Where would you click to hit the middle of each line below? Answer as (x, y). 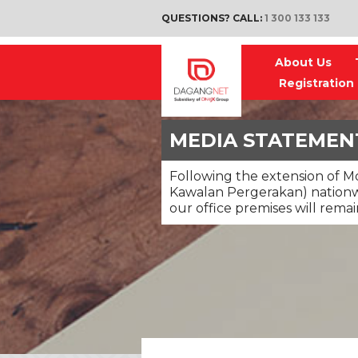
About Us (303, 62)
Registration (316, 83)
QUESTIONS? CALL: (213, 18)
